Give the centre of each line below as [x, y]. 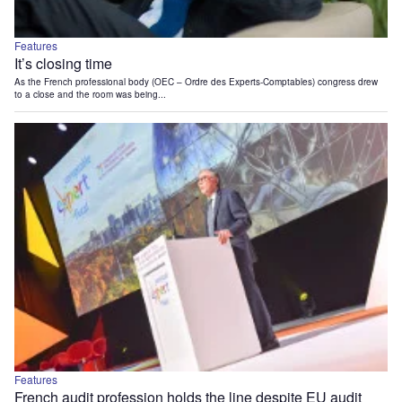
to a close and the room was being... [90, 95]
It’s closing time [63, 64]
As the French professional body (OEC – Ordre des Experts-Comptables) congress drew [196, 82]
